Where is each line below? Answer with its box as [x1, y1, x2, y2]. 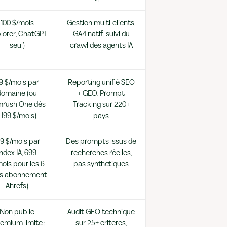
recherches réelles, [70, 147, 132, 158]
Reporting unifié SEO [67, 77, 135, 88]
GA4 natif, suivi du [72, 29, 130, 40]
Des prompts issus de [66, 136, 136, 147]
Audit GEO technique [67, 207, 135, 217]
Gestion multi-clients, [67, 18, 135, 28]
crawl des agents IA [69, 40, 133, 51]
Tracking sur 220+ [72, 99, 130, 110]
